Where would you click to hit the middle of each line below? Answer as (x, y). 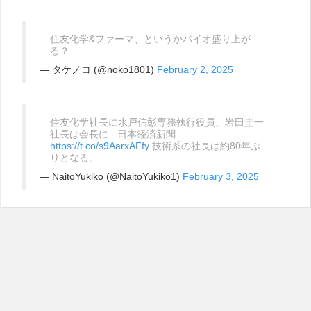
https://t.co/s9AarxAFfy (100, 146)
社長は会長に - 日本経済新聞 (113, 134)
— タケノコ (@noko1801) (98, 69)
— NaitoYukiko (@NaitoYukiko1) (111, 176)
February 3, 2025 (221, 176)
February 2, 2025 (195, 69)
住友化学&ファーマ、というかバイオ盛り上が (150, 39)
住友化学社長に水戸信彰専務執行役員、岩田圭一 (157, 122)
